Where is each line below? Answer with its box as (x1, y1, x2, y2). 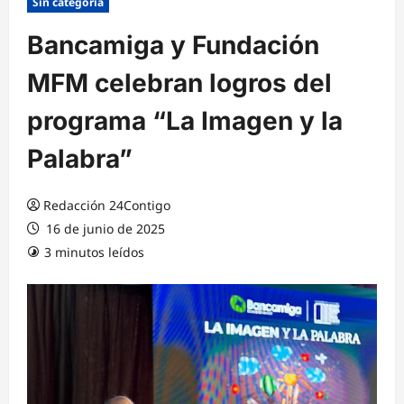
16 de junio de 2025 (42, 220, 165, 238)
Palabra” (27, 143, 133, 175)
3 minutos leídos (44, 243, 144, 262)
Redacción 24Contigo (43, 197, 170, 215)
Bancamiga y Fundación (27, 30, 319, 61)
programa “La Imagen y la (27, 106, 343, 137)
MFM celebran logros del (27, 68, 332, 99)
